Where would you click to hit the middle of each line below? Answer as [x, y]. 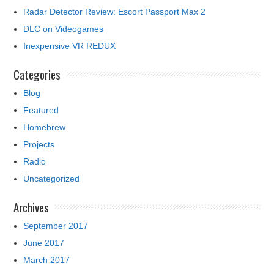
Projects [39, 144]
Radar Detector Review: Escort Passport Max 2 [115, 11]
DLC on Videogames [64, 28]
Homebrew [45, 127]
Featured [41, 110]
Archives [31, 206]
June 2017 [44, 243]
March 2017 [47, 260]
